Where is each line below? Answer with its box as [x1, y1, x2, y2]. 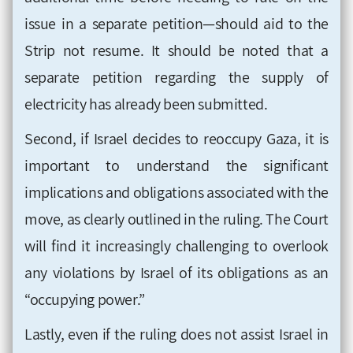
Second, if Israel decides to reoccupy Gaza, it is [24, 128, 329, 149]
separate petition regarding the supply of [24, 66, 329, 87]
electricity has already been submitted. [24, 93, 268, 114]
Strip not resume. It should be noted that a [24, 39, 329, 61]
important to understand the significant [24, 154, 329, 176]
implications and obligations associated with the [24, 181, 329, 203]
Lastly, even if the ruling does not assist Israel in [24, 323, 329, 344]
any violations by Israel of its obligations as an [24, 262, 329, 283]
